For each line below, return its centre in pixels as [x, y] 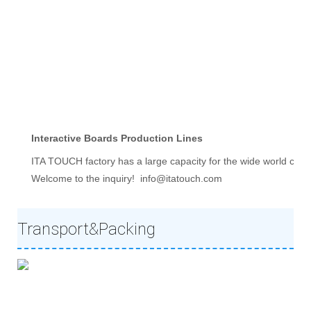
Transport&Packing [86, 229]
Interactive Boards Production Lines [117, 138]
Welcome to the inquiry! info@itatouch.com [127, 179]
